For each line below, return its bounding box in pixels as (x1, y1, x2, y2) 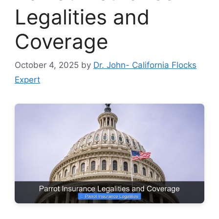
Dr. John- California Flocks (93, 60, 197, 70)
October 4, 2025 (15, 60, 79, 70)
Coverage (15, 28, 108, 54)
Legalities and (15, 4, 150, 29)
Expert (15, 75, 40, 85)
